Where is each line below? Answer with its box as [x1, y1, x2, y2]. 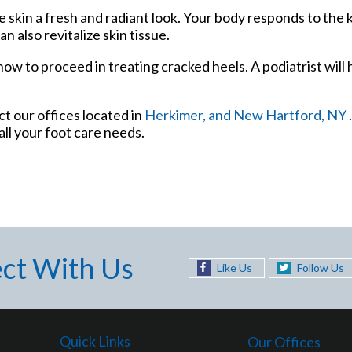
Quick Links [60, 332, 130, 350]
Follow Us [296, 260, 344, 274]
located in [80, 105, 145, 123]
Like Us [216, 260, 252, 274]
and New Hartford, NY [208, 105, 349, 123]
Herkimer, [145, 105, 208, 123]
